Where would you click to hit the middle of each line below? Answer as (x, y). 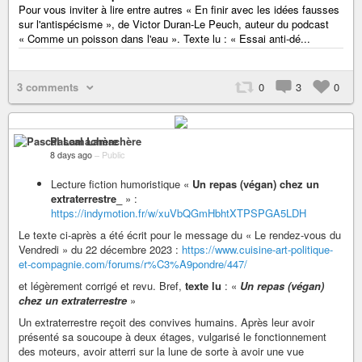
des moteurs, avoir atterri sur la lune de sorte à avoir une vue (161, 351)
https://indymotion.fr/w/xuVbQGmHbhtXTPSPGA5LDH (179, 213)
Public (113, 154)
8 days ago (71, 154)
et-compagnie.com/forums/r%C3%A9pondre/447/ (133, 263)
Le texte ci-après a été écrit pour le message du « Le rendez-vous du (180, 234)
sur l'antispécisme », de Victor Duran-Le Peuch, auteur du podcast (174, 24)
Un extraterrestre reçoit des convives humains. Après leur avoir (166, 322)
